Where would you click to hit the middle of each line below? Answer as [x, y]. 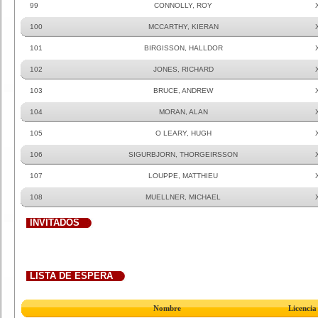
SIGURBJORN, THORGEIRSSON [183, 154]
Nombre [167, 308]
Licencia [302, 308]
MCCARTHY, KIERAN [183, 27]
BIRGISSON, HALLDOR [183, 48]
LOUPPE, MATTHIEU [183, 176]
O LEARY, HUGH [183, 133]
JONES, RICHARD [183, 69]
